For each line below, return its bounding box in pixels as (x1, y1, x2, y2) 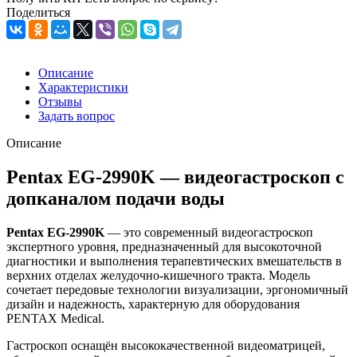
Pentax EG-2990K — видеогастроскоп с (6, 166, 344, 187)
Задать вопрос (38, 109, 115, 124)
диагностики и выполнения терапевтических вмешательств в (6, 253, 342, 268)
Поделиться (6, 6, 70, 20)
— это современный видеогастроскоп (104, 225, 313, 239)
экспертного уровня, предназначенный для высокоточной (6, 239, 322, 253)
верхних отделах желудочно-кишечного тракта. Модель (6, 268, 310, 282)
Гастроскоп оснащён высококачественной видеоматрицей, (6, 338, 325, 352)
